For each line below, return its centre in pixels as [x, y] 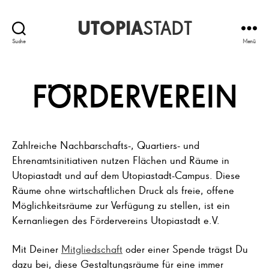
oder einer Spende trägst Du [185, 248]
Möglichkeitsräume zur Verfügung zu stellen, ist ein [121, 205]
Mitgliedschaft [92, 248]
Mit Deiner [37, 248]
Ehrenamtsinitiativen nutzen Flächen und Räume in [121, 160]
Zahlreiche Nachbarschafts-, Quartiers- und [106, 145]
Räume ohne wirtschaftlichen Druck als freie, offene [123, 190]
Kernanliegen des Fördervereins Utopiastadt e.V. [116, 220]
